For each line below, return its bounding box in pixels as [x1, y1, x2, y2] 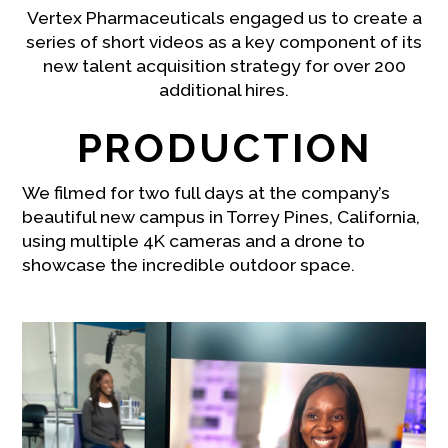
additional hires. [159, 80, 289, 101]
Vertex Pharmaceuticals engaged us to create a [26, 8, 422, 29]
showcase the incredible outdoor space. [22, 255, 356, 276]
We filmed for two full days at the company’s [22, 183, 391, 204]
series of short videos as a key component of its [26, 32, 422, 53]
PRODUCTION [76, 124, 372, 172]
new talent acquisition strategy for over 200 [42, 56, 406, 77]
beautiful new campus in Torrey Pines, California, [22, 207, 421, 228]
